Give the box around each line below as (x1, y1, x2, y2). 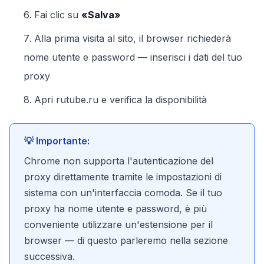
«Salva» (81, 9, 121, 21)
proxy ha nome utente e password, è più (24, 203, 207, 214)
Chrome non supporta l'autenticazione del (24, 155, 213, 167)
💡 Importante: (24, 135, 90, 147)
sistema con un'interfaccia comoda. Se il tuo (24, 187, 222, 199)
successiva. (24, 250, 75, 262)
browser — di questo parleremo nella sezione (24, 235, 228, 246)
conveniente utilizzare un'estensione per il (24, 219, 213, 230)
